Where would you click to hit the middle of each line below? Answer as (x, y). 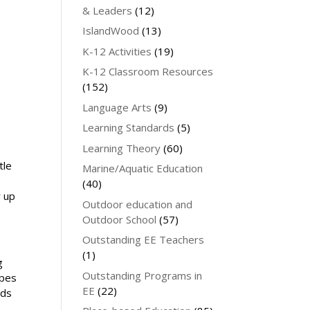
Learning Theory (122, 148)
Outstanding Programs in (143, 275)
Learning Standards (129, 127)
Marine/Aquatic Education (143, 168)
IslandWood (111, 30)
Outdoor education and (138, 204)
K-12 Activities (117, 51)
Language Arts (117, 107)
